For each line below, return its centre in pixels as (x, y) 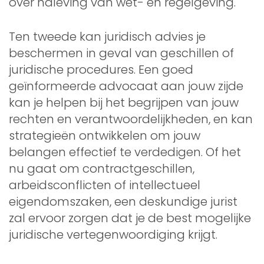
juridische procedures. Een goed (101, 69)
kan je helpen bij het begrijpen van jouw (124, 102)
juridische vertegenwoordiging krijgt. (113, 234)
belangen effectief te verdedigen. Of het (125, 152)
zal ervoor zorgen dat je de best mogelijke (130, 218)
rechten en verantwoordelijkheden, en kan (131, 119)
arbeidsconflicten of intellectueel (105, 185)
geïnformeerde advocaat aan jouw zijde (126, 86)
